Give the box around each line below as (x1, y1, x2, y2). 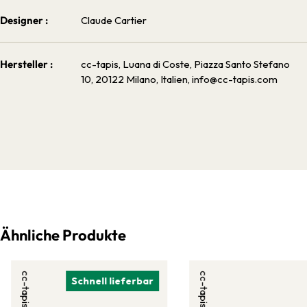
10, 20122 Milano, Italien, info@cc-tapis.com (81, 72, 278, 86)
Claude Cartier (81, 13, 147, 27)
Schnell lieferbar (71, 274, 154, 287)
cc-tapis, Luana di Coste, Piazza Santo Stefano (81, 57, 290, 71)
